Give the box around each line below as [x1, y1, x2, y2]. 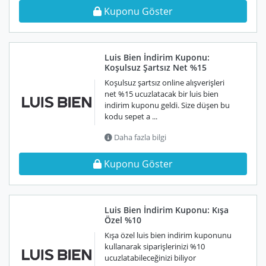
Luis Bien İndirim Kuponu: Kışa [104, 204, 229, 216]
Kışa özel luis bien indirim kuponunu [104, 230, 232, 240]
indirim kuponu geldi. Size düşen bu [104, 100, 230, 110]
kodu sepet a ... [104, 111, 157, 122]
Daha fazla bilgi [112, 132, 166, 142]
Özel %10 [104, 214, 141, 226]
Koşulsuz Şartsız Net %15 [104, 62, 207, 73]
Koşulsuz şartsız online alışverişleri [104, 77, 224, 88]
